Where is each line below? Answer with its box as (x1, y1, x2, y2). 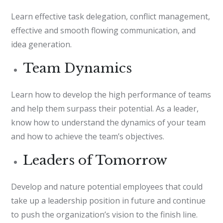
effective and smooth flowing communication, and (11, 24, 196, 36)
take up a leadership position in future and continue (11, 195, 206, 206)
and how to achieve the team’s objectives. (11, 130, 165, 142)
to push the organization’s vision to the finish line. (11, 209, 198, 220)
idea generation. (11, 38, 72, 50)
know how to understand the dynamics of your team (11, 116, 206, 128)
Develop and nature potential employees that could (11, 181, 203, 192)
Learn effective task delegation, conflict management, (11, 10, 211, 22)
